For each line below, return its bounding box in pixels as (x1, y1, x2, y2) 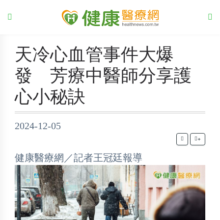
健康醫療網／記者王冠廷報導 (15, 152, 142, 164)
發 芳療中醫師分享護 (15, 66, 192, 85)
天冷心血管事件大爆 (15, 45, 174, 64)
